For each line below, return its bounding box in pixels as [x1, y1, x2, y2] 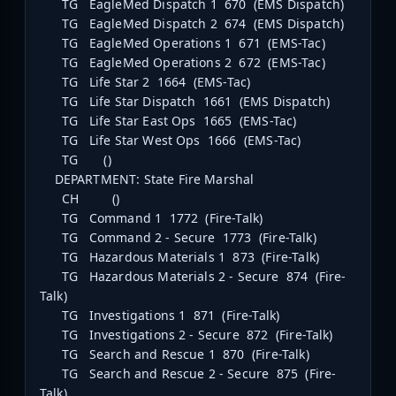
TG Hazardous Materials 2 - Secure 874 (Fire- [40, 268, 346, 286]
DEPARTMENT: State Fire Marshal [40, 171, 255, 188]
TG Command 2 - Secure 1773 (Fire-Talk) [40, 229, 316, 247]
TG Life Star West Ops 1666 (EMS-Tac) [40, 132, 301, 149]
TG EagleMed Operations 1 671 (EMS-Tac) [40, 34, 325, 52]
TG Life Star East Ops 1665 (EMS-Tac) [40, 112, 297, 130]
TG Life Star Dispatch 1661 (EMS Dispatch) [40, 93, 331, 110]
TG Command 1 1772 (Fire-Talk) [40, 209, 263, 227]
